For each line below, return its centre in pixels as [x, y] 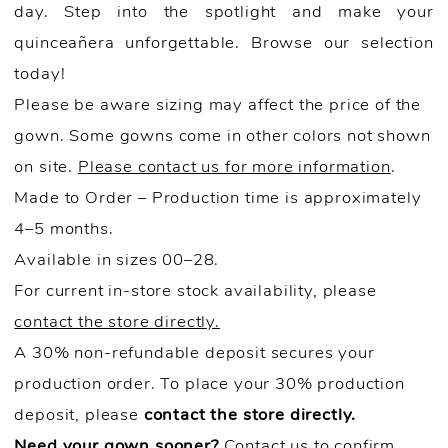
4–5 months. [64, 229]
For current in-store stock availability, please [195, 291]
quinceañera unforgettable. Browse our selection [224, 43]
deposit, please [79, 415]
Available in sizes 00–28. [117, 260]
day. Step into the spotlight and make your [224, 12]
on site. [46, 167]
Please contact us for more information [234, 167]
